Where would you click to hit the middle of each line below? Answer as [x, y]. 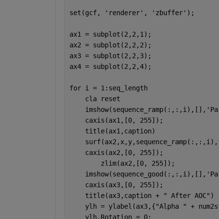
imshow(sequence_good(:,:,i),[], [138, 174]
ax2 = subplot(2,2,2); [110, 45]
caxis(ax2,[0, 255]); [116, 152]
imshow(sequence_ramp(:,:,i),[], [138, 109]
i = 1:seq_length [116, 88]
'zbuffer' [169, 12]
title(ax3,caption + [116, 195]
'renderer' [124, 12]
